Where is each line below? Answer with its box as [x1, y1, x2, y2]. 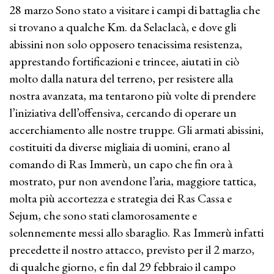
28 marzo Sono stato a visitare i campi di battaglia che [9, 2, 260, 18]
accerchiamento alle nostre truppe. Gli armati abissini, [9, 122, 264, 138]
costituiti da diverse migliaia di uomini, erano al [9, 139, 230, 155]
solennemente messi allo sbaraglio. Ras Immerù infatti [9, 224, 264, 240]
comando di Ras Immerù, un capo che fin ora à [9, 156, 232, 172]
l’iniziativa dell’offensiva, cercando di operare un [9, 105, 237, 120]
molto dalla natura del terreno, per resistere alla [9, 70, 233, 86]
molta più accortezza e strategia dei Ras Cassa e [9, 190, 232, 206]
